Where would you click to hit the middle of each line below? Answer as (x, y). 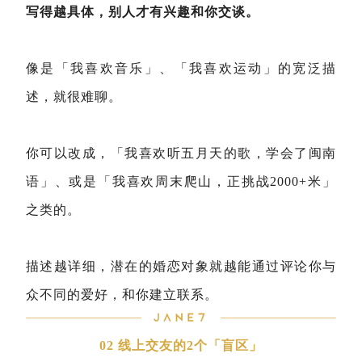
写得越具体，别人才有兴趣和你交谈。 (143, 12)
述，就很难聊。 (74, 97)
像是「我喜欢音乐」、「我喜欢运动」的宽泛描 (181, 68)
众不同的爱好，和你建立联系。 (122, 295)
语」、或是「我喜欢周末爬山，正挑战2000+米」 (181, 181)
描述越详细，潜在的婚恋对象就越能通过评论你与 (181, 266)
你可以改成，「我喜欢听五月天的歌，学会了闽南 (181, 153)
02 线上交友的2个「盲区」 (181, 345)
